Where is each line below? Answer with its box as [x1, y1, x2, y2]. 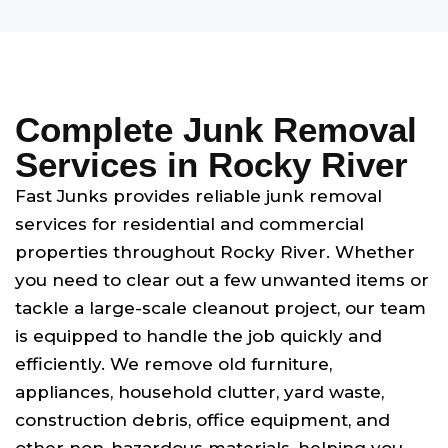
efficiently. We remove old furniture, [15, 354, 332, 374]
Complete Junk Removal [15, 110, 417, 149]
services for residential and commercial [15, 214, 364, 234]
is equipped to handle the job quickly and [15, 326, 382, 346]
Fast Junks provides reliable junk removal [15, 186, 382, 206]
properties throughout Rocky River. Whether [15, 242, 415, 262]
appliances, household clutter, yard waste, [15, 382, 384, 402]
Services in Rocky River [15, 145, 408, 184]
